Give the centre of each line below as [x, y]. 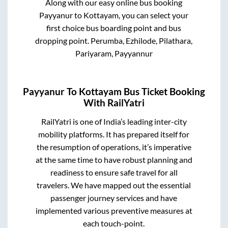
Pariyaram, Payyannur [114, 53]
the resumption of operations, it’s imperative [114, 147]
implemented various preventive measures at [114, 211]
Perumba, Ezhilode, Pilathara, [142, 40]
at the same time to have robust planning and [114, 160]
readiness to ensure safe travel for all [114, 173]
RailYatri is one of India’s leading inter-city [114, 122]
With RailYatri [114, 103]
